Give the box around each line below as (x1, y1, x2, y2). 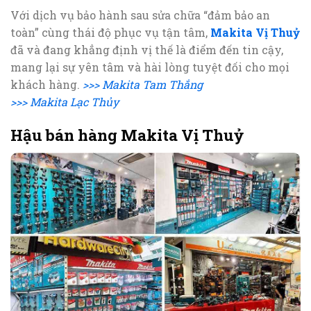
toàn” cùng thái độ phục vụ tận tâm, (10, 24, 210, 40)
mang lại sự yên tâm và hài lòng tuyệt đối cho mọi (10, 59, 289, 74)
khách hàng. (10, 76, 83, 92)
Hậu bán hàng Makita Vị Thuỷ (10, 124, 244, 145)
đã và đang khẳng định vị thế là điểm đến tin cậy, (10, 42, 283, 57)
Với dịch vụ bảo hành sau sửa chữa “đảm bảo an (10, 7, 270, 22)
